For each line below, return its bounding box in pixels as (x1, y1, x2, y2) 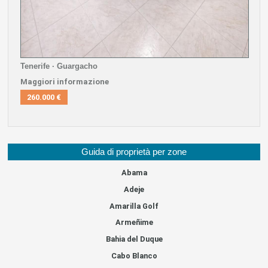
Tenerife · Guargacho (20, 62, 98, 71)
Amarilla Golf (109, 201, 159, 211)
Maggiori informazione (20, 77, 109, 87)
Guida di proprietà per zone (81, 147, 187, 157)
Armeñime (115, 218, 153, 227)
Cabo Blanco (111, 251, 157, 260)
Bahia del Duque (105, 234, 163, 244)
